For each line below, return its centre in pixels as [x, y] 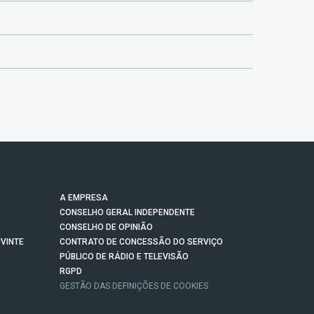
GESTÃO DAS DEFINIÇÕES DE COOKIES [134, 286]
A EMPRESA [84, 198]
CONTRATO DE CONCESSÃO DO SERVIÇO [141, 242]
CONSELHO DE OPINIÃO [106, 227]
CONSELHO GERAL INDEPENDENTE [127, 213]
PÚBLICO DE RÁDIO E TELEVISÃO [124, 257]
